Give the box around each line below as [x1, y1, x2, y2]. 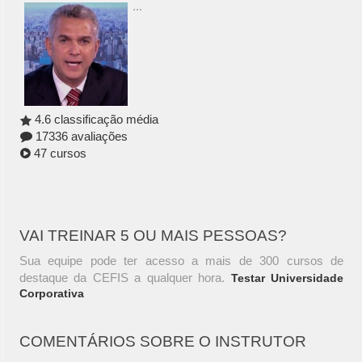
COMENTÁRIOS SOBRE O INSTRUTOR [19, 333, 306, 351]
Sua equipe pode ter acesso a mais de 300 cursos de [19, 254, 343, 268]
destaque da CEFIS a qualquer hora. [19, 271, 231, 285]
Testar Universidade [230, 271, 344, 285]
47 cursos [30, 146, 86, 161]
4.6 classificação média [31, 112, 158, 127]
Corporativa [19, 287, 84, 301]
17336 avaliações [32, 129, 128, 144]
